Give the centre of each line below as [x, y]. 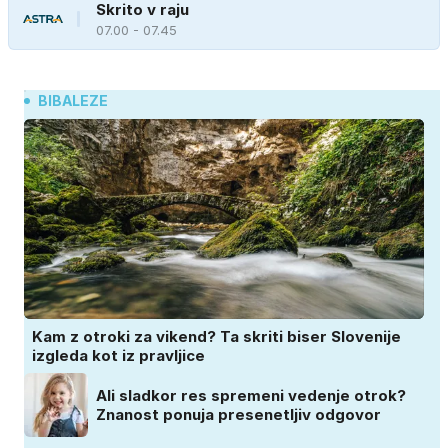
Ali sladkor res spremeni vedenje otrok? [251, 396]
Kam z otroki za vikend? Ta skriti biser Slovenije [216, 337]
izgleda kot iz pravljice [118, 356]
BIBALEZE [73, 101]
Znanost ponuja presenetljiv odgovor [238, 415]
